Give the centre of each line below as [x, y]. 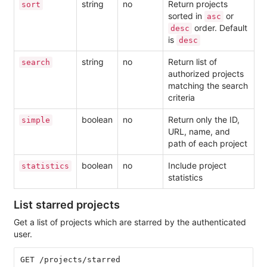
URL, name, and [199, 132]
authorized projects [206, 74]
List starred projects [67, 205]
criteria [181, 98]
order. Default [220, 28]
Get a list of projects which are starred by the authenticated [130, 222]
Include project [197, 166]
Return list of [193, 62]
